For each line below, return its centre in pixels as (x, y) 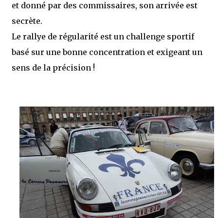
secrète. (27, 21)
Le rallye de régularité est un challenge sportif (103, 36)
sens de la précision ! (53, 67)
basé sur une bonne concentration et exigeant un (107, 52)
